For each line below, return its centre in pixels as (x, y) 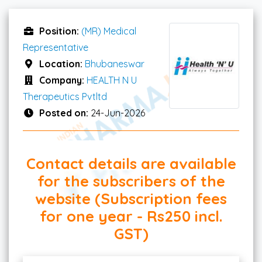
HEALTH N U (112, 80)
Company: (63, 80)
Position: (60, 31)
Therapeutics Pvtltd (65, 96)
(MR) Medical (109, 31)
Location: (62, 63)
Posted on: (65, 113)
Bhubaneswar (115, 63)
